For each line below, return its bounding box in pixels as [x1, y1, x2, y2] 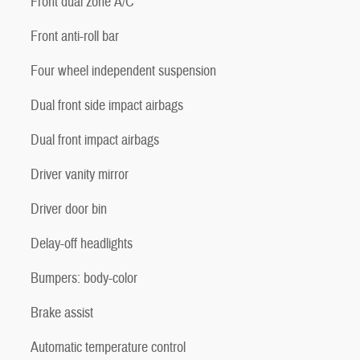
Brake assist [31, 303, 93, 322]
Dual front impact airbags [31, 130, 159, 149]
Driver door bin [31, 199, 107, 219]
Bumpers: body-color [31, 268, 137, 288]
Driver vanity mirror [31, 165, 129, 184]
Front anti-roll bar [31, 27, 119, 46]
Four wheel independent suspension [31, 61, 216, 80]
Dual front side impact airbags [31, 96, 183, 115]
